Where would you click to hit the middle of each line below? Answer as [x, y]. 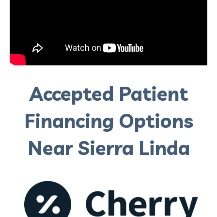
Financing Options [108, 120]
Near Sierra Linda [108, 147]
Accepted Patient [108, 93]
